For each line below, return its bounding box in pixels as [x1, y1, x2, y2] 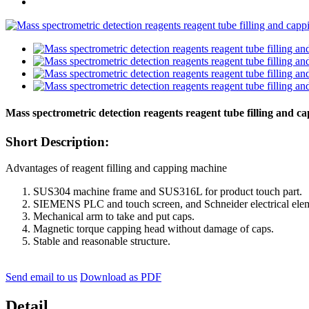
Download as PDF [80, 271, 161, 283]
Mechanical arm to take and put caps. [33, 210, 195, 223]
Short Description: [6, 134, 109, 149]
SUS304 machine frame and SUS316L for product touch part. [33, 186, 302, 198]
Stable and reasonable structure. [33, 235, 170, 248]
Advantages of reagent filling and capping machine [6, 162, 227, 175]
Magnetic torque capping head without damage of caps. [33, 223, 274, 235]
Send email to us [6, 271, 77, 283]
